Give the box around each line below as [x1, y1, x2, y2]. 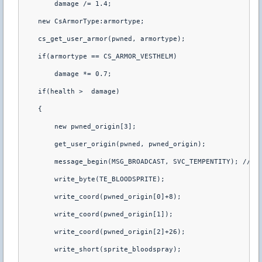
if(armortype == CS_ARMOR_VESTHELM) [22, 52, 177, 60]
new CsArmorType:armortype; [22, 17, 144, 25]
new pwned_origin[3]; [22, 122, 136, 130]
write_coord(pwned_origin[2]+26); [22, 227, 185, 236]
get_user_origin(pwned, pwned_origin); [22, 140, 206, 148]
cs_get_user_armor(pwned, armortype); [22, 35, 185, 43]
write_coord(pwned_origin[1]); [22, 210, 173, 218]
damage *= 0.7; [22, 70, 112, 78]
